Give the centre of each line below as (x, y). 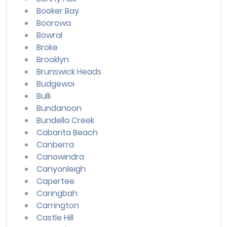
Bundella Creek (65, 120)
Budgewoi (55, 84)
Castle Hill (55, 217)
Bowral (49, 35)
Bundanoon (59, 108)
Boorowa (54, 23)
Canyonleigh (61, 169)
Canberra (55, 144)
